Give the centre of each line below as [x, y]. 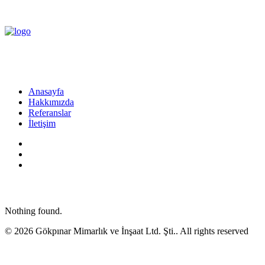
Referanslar [50, 113]
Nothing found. [33, 211]
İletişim [42, 123]
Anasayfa [46, 91]
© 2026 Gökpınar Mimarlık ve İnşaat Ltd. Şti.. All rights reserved [127, 231]
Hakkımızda [51, 102]
